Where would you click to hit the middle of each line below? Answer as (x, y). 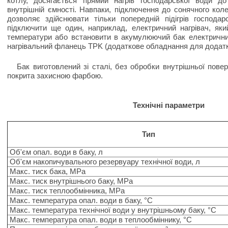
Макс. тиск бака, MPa (47, 171)
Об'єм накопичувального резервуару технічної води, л (104, 162)
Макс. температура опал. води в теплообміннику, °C (100, 220)
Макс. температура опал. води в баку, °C (80, 200)
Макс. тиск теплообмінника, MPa (66, 191)
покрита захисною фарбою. (55, 76)
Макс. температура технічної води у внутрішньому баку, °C (112, 210)
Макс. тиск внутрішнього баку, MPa (70, 181)
